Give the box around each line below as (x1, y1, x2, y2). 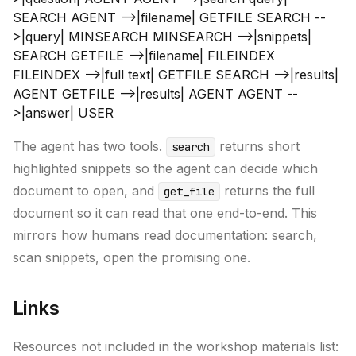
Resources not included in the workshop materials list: (13, 339, 339, 354)
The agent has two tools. (13, 138, 166, 154)
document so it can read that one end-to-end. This (13, 205, 317, 221)
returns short (215, 138, 300, 154)
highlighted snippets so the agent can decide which (13, 161, 318, 176)
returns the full (220, 183, 315, 199)
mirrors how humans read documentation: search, (13, 227, 317, 243)
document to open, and (13, 183, 158, 199)
